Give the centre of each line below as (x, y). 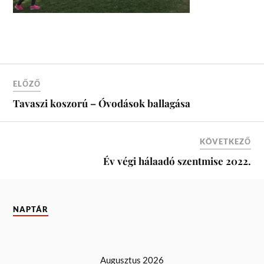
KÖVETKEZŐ (225, 141)
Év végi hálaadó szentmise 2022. (177, 161)
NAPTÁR (31, 209)
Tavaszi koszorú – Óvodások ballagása (102, 103)
